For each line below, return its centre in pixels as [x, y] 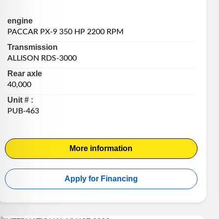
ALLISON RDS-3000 [42, 58]
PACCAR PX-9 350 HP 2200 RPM [65, 32]
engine [20, 21]
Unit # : [20, 100]
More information [101, 148]
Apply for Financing [101, 178]
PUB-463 [23, 111]
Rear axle [24, 74]
